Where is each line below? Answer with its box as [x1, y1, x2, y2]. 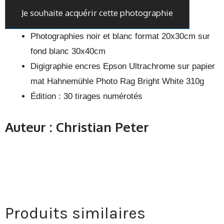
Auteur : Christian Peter [5, 118, 149, 135]
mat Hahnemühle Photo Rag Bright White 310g [30, 76, 204, 86]
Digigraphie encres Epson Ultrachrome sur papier [30, 61, 215, 71]
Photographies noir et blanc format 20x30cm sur [30, 31, 210, 41]
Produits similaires [5, 203, 145, 222]
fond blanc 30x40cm [30, 46, 105, 56]
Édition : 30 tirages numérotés [30, 91, 142, 101]
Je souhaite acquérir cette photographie [21, 7, 173, 18]
